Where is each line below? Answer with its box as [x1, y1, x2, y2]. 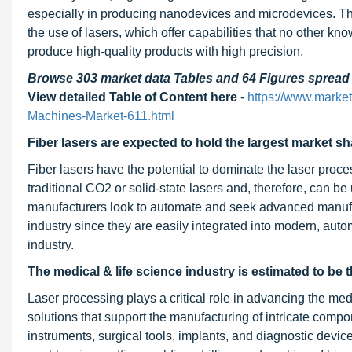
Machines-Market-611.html [27, 109, 174, 123]
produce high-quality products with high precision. [27, 45, 303, 58]
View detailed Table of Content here [27, 90, 237, 104]
